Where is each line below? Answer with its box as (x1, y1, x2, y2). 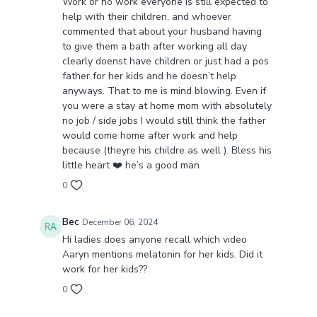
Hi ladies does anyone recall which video (62, 233, 247, 247)
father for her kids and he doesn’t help (62, 69, 236, 83)
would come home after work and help (62, 129, 238, 143)
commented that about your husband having (62, 25, 262, 39)
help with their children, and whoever (62, 10, 231, 24)
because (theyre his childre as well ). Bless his (62, 144, 272, 158)
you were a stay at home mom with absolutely (62, 99, 272, 113)
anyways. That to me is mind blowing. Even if (62, 84, 266, 98)
